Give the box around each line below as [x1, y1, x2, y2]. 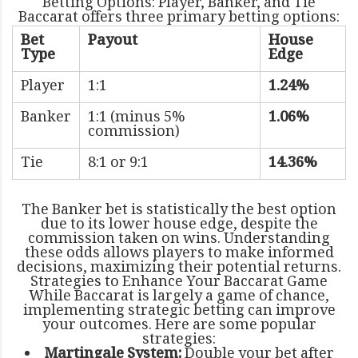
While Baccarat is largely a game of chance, [29, 284, 329, 309]
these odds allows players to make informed [24, 241, 334, 266]
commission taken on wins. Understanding [28, 227, 330, 252]
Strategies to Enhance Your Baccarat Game [30, 270, 328, 295]
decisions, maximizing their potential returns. [17, 256, 341, 280]
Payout [88, 29, 137, 54]
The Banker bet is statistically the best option [22, 198, 336, 223]
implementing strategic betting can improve [22, 299, 336, 324]
